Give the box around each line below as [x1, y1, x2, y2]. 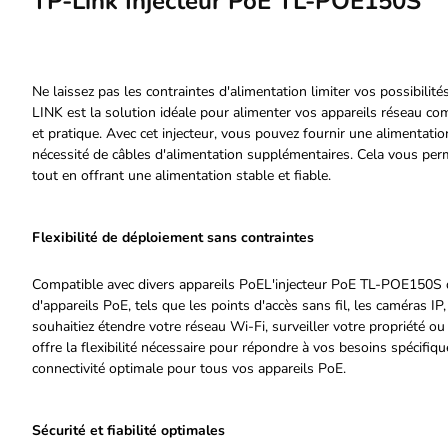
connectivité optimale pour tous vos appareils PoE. [32, 359, 346, 378]
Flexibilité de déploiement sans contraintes [32, 228, 314, 247]
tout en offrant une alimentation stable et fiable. [32, 166, 331, 185]
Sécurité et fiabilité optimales [32, 421, 225, 440]
